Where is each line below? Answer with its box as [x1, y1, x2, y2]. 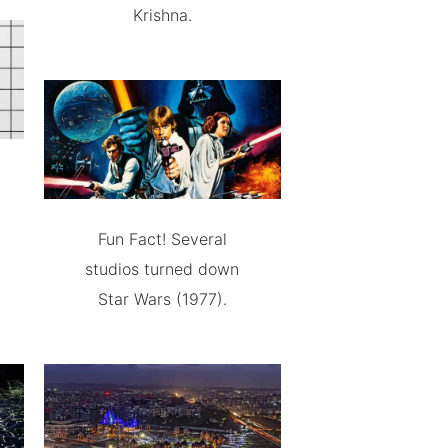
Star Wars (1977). [97, 288, 227, 309]
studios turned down [85, 258, 240, 279]
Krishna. [132, 5, 192, 25]
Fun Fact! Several [97, 228, 227, 249]
